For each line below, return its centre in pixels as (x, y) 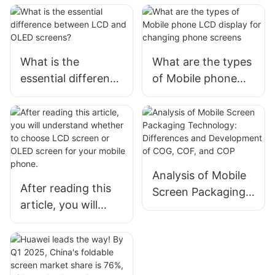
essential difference (71, 79)
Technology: (184, 209)
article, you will (59, 205)
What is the (50, 62)
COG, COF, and (192, 258)
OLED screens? (60, 112)
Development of (194, 242)
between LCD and (67, 95)
